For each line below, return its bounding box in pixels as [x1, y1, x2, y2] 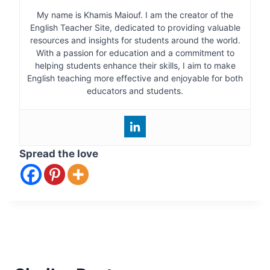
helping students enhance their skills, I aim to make [34, 60, 236, 71]
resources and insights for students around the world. [30, 35, 240, 45]
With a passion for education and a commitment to [36, 48, 234, 58]
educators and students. [87, 86, 183, 96]
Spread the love [19, 148, 98, 160]
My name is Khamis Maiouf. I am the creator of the [37, 10, 233, 20]
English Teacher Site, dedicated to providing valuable [30, 22, 240, 33]
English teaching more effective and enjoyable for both [27, 73, 243, 83]
